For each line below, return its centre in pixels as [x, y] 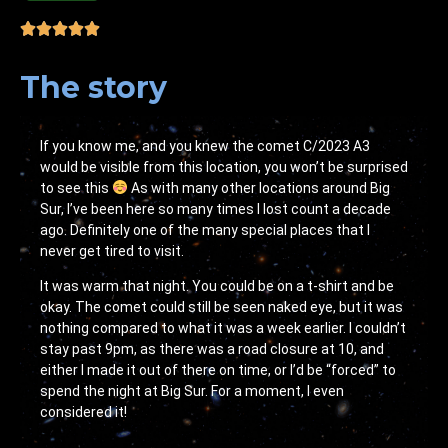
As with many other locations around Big [258, 187]
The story [93, 87]
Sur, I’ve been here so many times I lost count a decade [215, 208]
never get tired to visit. [112, 250]
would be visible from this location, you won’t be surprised [224, 166]
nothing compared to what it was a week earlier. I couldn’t [223, 327]
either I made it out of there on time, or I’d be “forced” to [218, 369]
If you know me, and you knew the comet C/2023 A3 [205, 145]
